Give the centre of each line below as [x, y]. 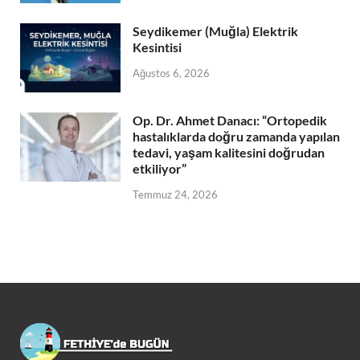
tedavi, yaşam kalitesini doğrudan [229, 153]
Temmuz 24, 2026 [175, 195]
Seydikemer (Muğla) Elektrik [215, 31]
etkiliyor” [160, 169]
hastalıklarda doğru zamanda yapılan [236, 137]
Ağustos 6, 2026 [171, 73]
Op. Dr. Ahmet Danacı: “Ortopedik [230, 121]
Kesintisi [157, 47]
